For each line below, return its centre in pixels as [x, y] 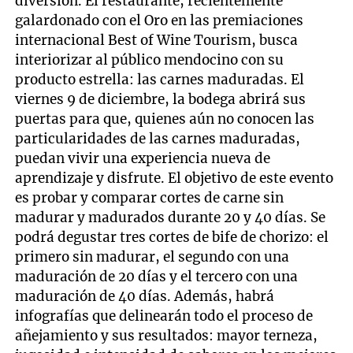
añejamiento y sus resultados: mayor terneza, [167, 335]
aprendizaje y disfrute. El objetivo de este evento [175, 178]
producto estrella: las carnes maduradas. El [160, 79]
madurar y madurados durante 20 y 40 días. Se [171, 217]
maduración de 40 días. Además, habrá [145, 296]
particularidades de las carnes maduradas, [158, 138]
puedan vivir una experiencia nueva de [143, 158]
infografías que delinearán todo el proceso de [164, 316]
